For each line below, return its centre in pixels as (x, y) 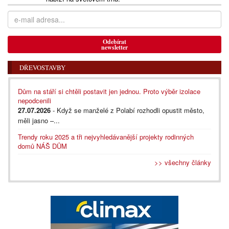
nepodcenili (35, 101)
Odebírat (114, 42)
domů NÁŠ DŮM (42, 146)
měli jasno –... (39, 121)
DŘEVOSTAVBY (42, 68)
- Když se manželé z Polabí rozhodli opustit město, (128, 110)
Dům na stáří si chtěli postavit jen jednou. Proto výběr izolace (109, 91)
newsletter (114, 48)
